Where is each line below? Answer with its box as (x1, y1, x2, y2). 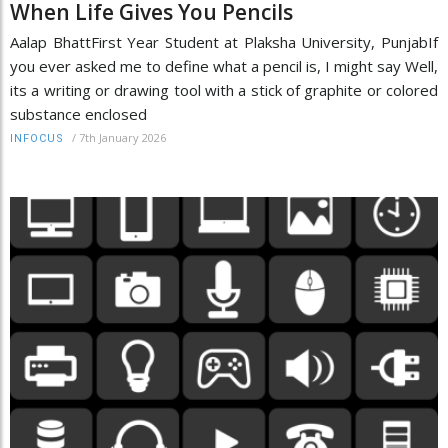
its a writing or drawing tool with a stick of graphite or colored (10, 79, 438, 100)
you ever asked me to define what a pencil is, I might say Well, (10, 55, 438, 76)
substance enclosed (10, 103, 147, 124)
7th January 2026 (79, 129, 166, 145)
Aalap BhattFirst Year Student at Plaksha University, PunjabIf (10, 31, 438, 52)
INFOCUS (10, 131, 64, 145)
